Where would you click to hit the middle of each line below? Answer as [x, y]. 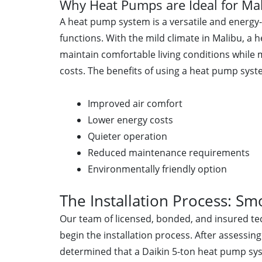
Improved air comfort [135, 103]
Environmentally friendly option [157, 169]
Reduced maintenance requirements [169, 152]
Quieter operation [127, 136]
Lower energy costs [130, 120]
